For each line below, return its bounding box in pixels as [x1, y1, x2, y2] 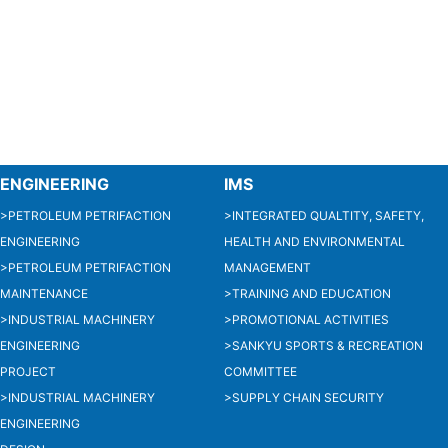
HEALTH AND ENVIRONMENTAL [224, 233, 405, 249]
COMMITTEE [224, 363, 297, 379]
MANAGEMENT [224, 259, 311, 275]
